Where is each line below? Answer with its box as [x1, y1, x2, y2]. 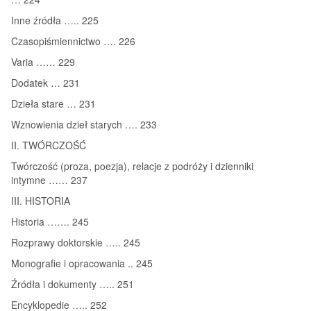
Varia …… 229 [11, 54, 75, 69]
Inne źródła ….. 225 [11, 12, 99, 27]
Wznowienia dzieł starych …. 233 [11, 117, 157, 131]
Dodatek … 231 [11, 75, 80, 90]
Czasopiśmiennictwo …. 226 [11, 33, 135, 48]
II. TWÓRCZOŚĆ [11, 137, 86, 152]
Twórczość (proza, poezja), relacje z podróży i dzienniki [11, 158, 253, 173]
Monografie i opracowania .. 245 [11, 255, 153, 270]
